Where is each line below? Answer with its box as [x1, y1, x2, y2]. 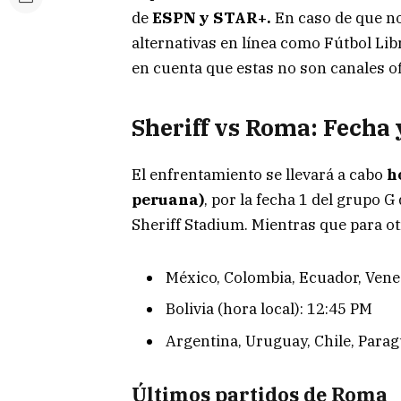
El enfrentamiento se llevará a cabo [132, 165, 387, 185]
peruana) [132, 190, 204, 210]
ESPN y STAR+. [149, 7, 271, 28]
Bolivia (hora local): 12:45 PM [166, 299, 372, 320]
